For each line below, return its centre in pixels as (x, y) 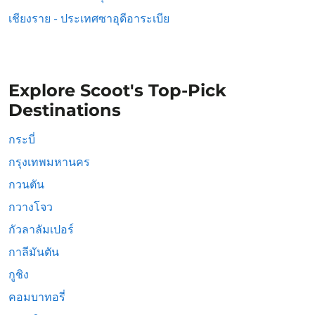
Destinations (65, 110)
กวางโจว (31, 207)
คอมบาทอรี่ (37, 297)
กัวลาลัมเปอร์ (41, 230)
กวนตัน (26, 185)
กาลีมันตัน (34, 252)
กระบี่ (22, 140)
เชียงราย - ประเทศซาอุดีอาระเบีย (89, 19)
